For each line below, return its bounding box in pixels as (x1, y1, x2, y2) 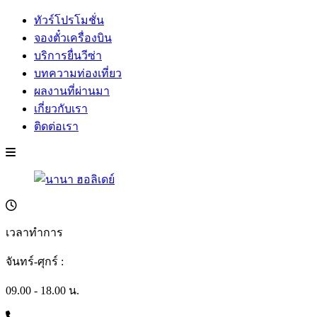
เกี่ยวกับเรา (34, 103, 88, 115)
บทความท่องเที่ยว (34, 67, 122, 79)
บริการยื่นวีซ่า (34, 50, 102, 62)
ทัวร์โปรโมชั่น (34, 14, 104, 26)
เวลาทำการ (6, 226, 63, 238)
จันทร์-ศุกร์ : (6, 255, 64, 267)
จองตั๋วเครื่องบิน (34, 32, 112, 44)
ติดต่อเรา (34, 120, 79, 132)
